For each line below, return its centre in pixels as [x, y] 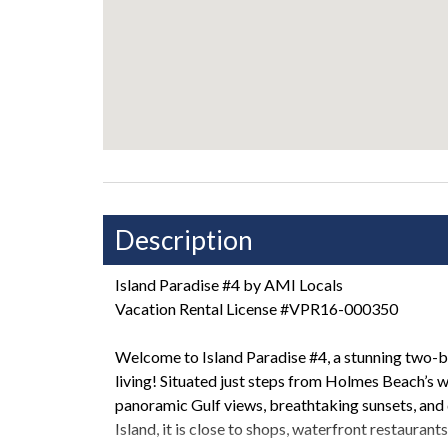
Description [184, 240]
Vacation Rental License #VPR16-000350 [256, 309]
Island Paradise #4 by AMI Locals [229, 285]
